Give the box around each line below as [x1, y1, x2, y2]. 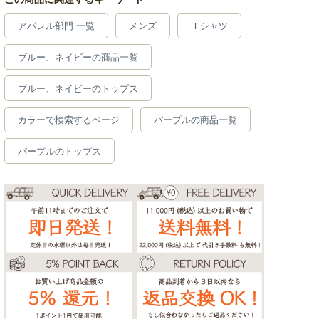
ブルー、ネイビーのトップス [18, 83, 138, 95]
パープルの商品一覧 [154, 115, 237, 126]
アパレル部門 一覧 [18, 21, 95, 32]
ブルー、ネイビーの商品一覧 [18, 52, 138, 63]
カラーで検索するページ [18, 115, 120, 126]
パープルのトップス [18, 146, 101, 157]
